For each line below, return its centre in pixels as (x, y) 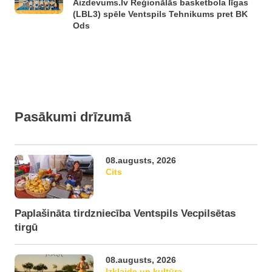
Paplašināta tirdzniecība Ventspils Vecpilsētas (125, 213)
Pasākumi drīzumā (73, 117)
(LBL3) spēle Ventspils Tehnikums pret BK (160, 14)
